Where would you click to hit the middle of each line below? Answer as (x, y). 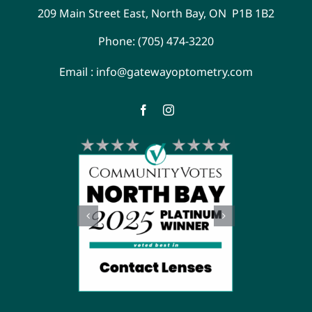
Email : (78, 72)
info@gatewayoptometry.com (174, 72)
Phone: (117, 41)
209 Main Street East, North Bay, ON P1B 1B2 (156, 14)
